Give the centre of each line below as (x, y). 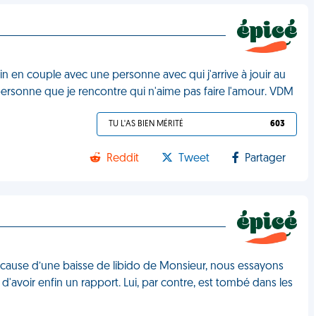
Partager (266, 159)
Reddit (123, 159)
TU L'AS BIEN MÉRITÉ (146, 124)
